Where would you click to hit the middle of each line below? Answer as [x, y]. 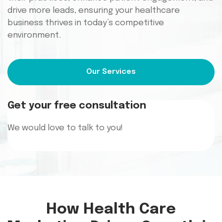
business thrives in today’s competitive [86, 23]
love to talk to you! [85, 128]
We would [27, 128]
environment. [34, 36]
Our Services [111, 72]
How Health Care [111, 209]
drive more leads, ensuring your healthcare [94, 11]
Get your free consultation [77, 106]
